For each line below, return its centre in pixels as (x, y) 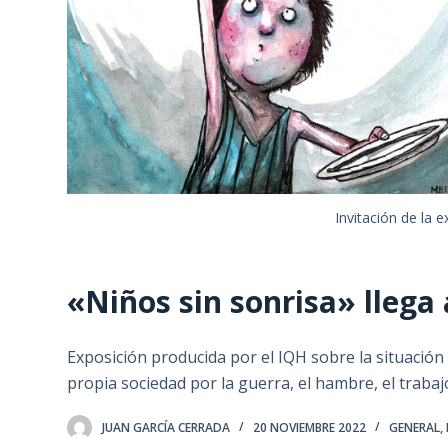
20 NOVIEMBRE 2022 (310, 428)
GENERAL (415, 428)
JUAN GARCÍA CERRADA (166, 428)
